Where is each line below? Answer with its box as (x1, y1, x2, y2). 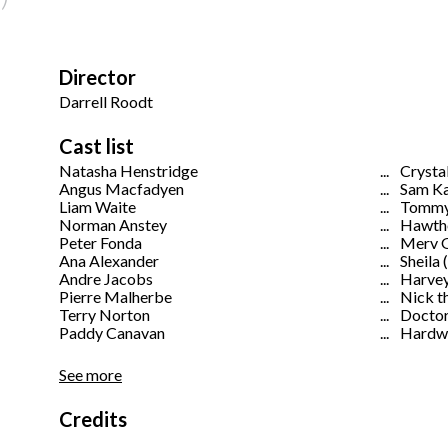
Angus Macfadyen (59, 179, 184, 199)
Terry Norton (59, 305, 150, 325)
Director (59, 65, 136, 90)
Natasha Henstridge (59, 161, 198, 181)
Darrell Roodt (59, 92, 153, 112)
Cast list (59, 134, 134, 159)
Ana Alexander (59, 251, 159, 271)
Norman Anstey (59, 215, 167, 235)
